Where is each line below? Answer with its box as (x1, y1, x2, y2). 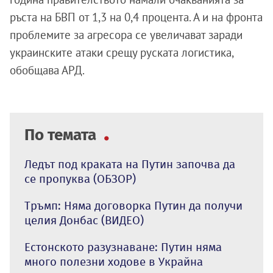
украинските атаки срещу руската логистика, (10, 44, 233, 60)
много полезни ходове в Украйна (24, 254, 203, 269)
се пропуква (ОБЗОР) (24, 171, 136, 186)
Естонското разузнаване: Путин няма (24, 239, 222, 254)
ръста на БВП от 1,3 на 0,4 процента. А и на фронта (10, 9, 263, 24)
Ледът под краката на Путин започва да (24, 157, 235, 171)
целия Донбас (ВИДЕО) (24, 213, 144, 227)
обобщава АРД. (10, 62, 85, 77)
